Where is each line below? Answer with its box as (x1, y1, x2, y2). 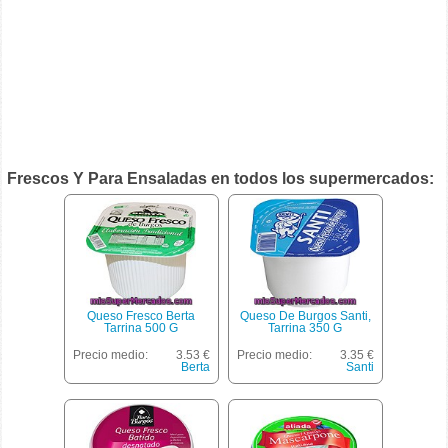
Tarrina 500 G (104, 321, 179, 335)
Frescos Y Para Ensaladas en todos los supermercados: (7, 170, 435, 187)
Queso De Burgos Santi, (239, 309, 371, 323)
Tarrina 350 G (268, 321, 343, 335)
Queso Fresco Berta (87, 309, 196, 323)
